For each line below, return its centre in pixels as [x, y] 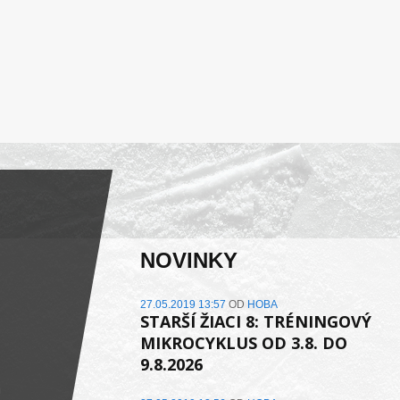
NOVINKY [188, 261]
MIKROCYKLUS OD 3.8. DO [243, 343]
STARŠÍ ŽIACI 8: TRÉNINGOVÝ [255, 322]
